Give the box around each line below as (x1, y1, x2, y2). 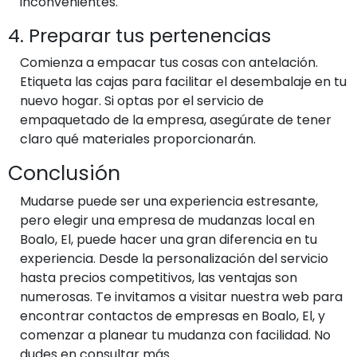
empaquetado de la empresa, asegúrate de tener (20, 110, 331, 129)
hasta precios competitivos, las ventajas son (20, 268, 297, 287)
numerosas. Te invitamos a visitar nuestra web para (20, 287, 343, 306)
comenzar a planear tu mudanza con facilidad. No (20, 325, 331, 344)
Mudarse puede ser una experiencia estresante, (20, 191, 318, 210)
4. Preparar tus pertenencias (8, 22, 271, 49)
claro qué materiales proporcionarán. (20, 129, 256, 148)
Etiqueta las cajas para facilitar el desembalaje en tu (20, 72, 347, 91)
